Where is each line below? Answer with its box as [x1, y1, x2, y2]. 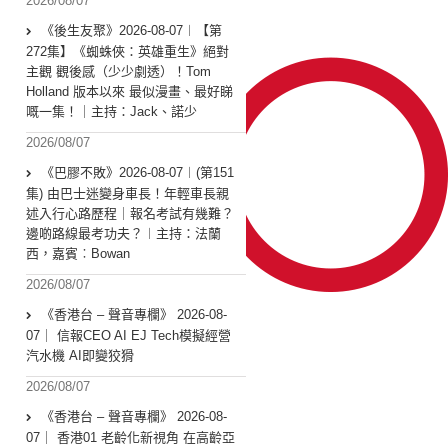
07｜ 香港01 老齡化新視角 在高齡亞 [26, 430, 235, 446]
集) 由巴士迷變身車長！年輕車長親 [26, 186, 229, 202]
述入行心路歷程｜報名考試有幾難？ [26, 206, 234, 222]
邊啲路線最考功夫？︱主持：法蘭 [26, 226, 221, 242]
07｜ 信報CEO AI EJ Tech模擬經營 [26, 328, 231, 344]
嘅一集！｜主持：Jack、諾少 [26, 104, 197, 120]
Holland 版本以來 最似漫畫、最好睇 [26, 84, 233, 100]
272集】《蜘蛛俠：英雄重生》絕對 [26, 44, 229, 60]
